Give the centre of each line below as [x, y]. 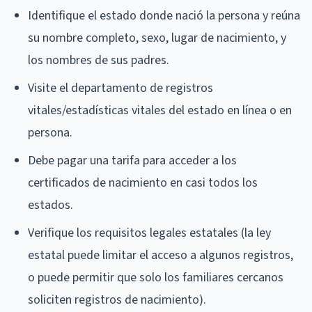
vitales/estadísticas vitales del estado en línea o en [160, 110]
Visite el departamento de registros [120, 88]
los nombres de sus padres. [99, 60]
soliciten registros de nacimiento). [117, 299]
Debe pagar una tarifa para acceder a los [132, 160]
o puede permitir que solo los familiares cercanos [156, 277]
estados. [50, 205]
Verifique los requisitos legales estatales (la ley [149, 233]
